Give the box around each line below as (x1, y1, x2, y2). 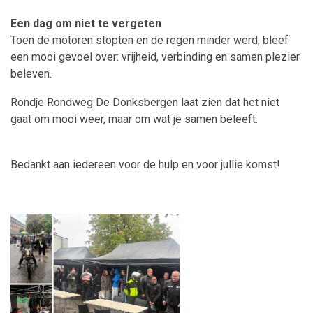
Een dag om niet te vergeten (10, 17, 161, 30)
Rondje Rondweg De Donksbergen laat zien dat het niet (10, 96, 279, 109)
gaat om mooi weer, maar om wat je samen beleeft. (10, 112, 258, 126)
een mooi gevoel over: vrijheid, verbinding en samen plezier (10, 50, 300, 64)
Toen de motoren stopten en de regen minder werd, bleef (10, 34, 289, 47)
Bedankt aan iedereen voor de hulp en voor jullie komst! (10, 158, 280, 171)
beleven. (10, 67, 52, 80)
